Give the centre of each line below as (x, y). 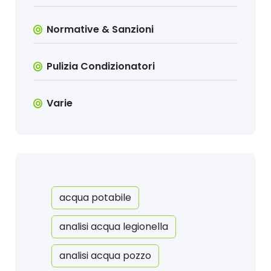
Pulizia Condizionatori (101, 67)
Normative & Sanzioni (100, 30)
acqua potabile (95, 198)
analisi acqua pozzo (105, 256)
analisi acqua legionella (114, 227)
